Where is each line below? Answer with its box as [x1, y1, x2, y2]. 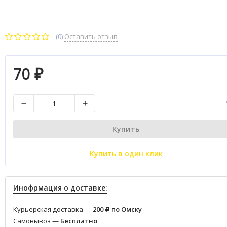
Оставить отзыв [64, 32, 118, 41]
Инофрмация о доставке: [13, 183, 107, 193]
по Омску [110, 205, 142, 214]
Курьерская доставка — [13, 205, 93, 214]
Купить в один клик [89, 148, 163, 158]
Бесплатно [60, 216, 97, 225]
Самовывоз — [13, 216, 60, 225]
